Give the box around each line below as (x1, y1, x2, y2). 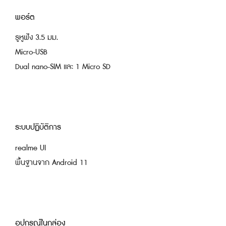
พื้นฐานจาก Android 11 (15, 156, 88, 168)
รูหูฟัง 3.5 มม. (15, 32, 58, 44)
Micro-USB (15, 46, 47, 59)
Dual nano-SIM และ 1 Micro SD (15, 61, 110, 73)
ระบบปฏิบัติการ (15, 122, 61, 134)
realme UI (15, 142, 46, 154)
